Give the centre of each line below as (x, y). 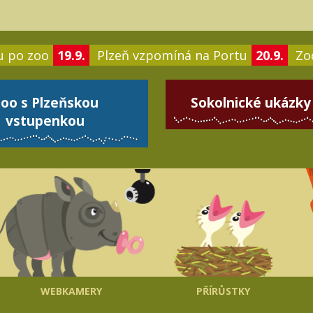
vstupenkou (45, 121)
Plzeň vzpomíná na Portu (172, 55)
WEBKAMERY (72, 291)
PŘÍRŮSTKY (223, 291)
